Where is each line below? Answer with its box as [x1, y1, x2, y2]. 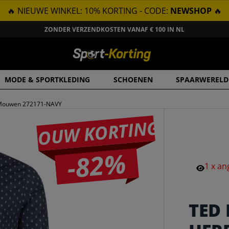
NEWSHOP [170, 5, 212, 16]
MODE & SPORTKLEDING [5, 75, 90, 84]
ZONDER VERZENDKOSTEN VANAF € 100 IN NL [44, 25, 185, 34]
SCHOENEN [113, 75, 153, 84]
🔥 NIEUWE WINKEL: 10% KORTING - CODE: [7, 5, 170, 16]
